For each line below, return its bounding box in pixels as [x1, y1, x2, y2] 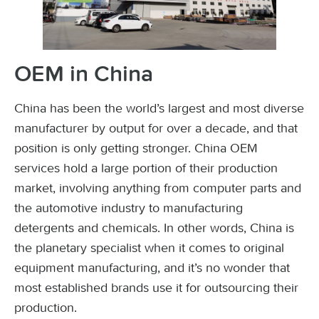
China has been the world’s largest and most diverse [14, 100, 304, 116]
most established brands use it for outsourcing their [14, 280, 298, 296]
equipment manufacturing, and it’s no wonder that [14, 260, 290, 276]
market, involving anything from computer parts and [14, 180, 301, 196]
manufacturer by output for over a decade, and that [14, 120, 298, 136]
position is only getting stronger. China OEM [14, 140, 258, 156]
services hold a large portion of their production [14, 160, 278, 176]
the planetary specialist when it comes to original [14, 240, 284, 256]
